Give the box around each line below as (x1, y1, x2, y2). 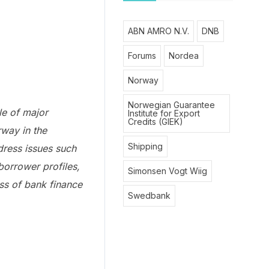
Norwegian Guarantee (127, 100, 215, 110)
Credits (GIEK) (127, 116, 183, 127)
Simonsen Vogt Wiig (127, 166, 207, 176)
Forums (127, 50, 156, 61)
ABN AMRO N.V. (127, 26, 189, 36)
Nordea (168, 50, 199, 61)
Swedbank (127, 190, 171, 201)
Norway (127, 75, 159, 85)
